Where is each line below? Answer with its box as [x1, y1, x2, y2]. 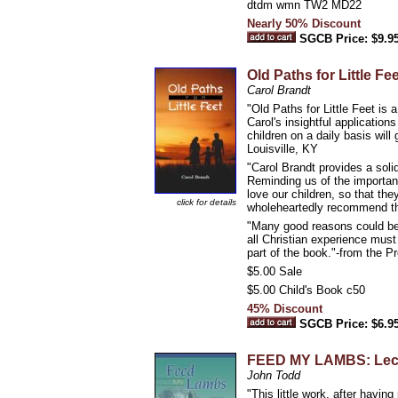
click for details [177, 197, 236, 207]
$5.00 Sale [247, 265, 302, 278]
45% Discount [247, 302, 322, 315]
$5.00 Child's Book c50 [247, 283, 365, 297]
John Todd [247, 369, 300, 382]
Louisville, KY [247, 142, 318, 155]
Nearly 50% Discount [247, 17, 361, 30]
